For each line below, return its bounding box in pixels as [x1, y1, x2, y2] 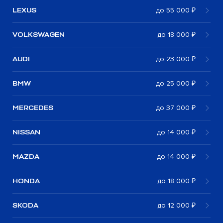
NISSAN [12, 127, 40, 136]
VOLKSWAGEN [12, 30, 65, 39]
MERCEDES [12, 103, 53, 112]
